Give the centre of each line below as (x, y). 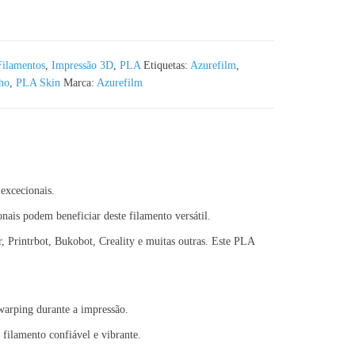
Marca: (80, 83)
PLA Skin (38, 83)
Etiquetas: (166, 65)
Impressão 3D (82, 65)
